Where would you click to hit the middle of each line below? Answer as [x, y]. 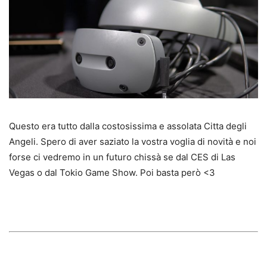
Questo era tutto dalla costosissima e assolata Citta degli [128, 126]
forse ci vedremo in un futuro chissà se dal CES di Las [122, 157]
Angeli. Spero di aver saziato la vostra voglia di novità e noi [133, 141]
